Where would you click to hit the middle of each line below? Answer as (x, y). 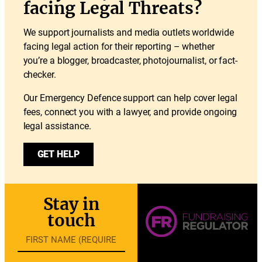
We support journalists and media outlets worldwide (128, 33)
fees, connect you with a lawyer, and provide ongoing (130, 112)
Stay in (71, 204)
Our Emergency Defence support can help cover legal (130, 98)
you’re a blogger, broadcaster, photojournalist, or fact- (130, 61)
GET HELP (58, 154)
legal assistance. (57, 126)
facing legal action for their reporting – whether (119, 47)
